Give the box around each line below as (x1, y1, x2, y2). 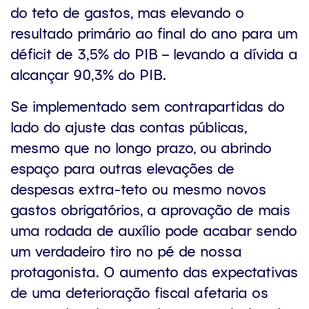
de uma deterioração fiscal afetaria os (10, 282, 268, 301)
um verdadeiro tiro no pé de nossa (10, 241, 242, 260)
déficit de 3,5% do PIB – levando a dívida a (10, 43, 298, 63)
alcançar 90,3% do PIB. (10, 64, 166, 83)
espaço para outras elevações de (10, 158, 235, 177)
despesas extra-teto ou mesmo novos (10, 179, 266, 198)
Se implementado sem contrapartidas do (10, 96, 285, 115)
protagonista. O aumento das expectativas (10, 261, 298, 281)
